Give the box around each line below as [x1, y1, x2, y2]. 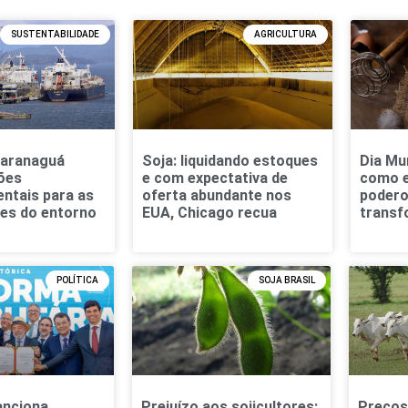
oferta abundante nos [142, 187, 292, 205]
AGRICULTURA [254, 28, 318, 39]
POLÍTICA [56, 275, 98, 286]
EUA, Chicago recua [142, 204, 278, 222]
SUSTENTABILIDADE [11, 28, 100, 39]
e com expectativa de [142, 169, 289, 188]
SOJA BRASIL [258, 275, 315, 286]
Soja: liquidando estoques [142, 152, 319, 170]
